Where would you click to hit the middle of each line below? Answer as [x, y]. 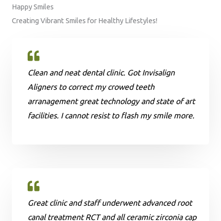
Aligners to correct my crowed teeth [91, 87]
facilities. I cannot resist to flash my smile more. [111, 115]
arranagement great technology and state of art [111, 101]
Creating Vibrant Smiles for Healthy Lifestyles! [85, 20]
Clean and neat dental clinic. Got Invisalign [101, 72]
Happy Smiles [33, 6]
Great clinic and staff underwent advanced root [110, 203]
